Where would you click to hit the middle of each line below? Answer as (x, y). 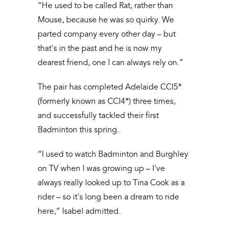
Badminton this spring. (78, 130)
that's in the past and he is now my (100, 49)
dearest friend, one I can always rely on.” (110, 63)
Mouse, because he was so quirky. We (106, 20)
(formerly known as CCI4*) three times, (107, 102)
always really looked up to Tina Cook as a (111, 183)
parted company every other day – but (107, 34)
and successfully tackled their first (98, 116)
